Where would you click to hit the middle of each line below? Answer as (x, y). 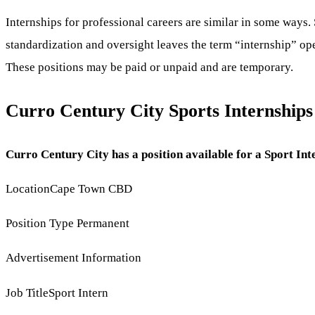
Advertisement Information (73, 258)
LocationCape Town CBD (69, 188)
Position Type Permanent (67, 224)
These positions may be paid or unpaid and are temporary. (149, 67)
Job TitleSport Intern (57, 292)
